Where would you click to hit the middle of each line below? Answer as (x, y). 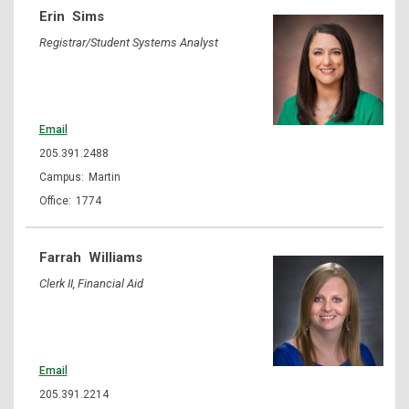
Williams (115, 257)
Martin (104, 177)
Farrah (60, 257)
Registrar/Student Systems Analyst (128, 42)
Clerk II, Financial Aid (91, 283)
